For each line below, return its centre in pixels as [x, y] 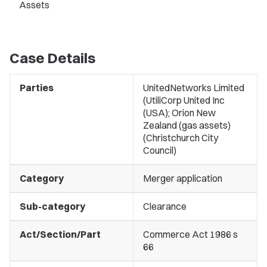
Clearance [165, 206]
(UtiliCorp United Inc [184, 100]
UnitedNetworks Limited [194, 88]
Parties [37, 88]
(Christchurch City [181, 138]
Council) [160, 150]
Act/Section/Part [60, 234]
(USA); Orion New [179, 113]
